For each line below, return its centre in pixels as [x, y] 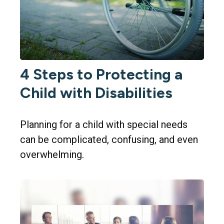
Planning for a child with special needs [104, 125]
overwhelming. [52, 155]
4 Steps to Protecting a [101, 74]
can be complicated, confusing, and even [109, 140]
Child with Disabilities [96, 93]
